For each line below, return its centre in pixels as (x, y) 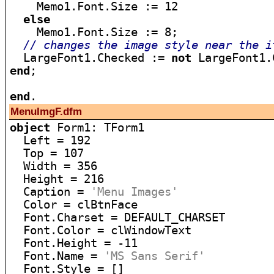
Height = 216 (57, 179)
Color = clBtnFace (74, 205)
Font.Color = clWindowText (101, 230)
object (30, 128)
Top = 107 (47, 153)
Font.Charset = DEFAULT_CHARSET (118, 217)
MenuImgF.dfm (46, 111)
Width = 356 (54, 166)
